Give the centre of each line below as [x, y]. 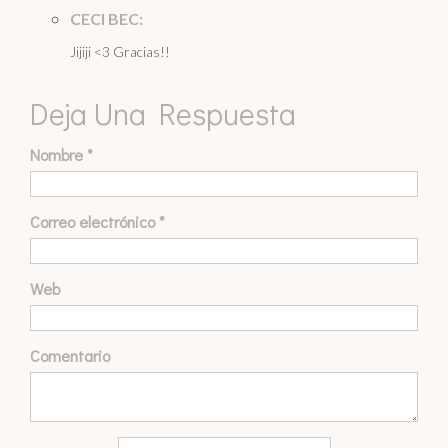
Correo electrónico [94, 222]
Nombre [58, 155]
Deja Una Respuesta [163, 114]
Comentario [70, 356]
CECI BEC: [106, 18]
